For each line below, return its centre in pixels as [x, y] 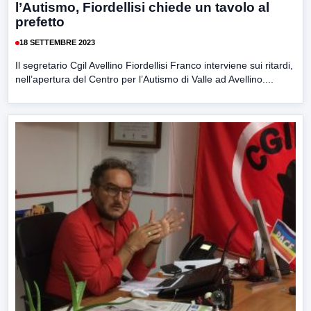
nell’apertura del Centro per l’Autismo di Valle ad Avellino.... [144, 79]
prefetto [40, 22]
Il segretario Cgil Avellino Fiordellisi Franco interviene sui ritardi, [154, 65]
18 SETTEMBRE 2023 [57, 43]
